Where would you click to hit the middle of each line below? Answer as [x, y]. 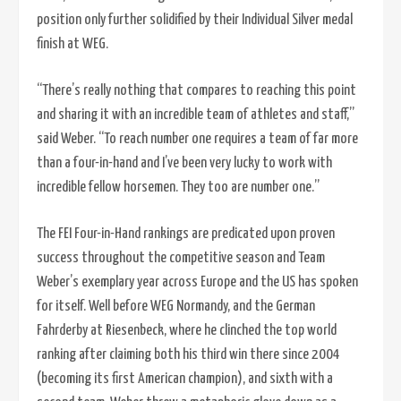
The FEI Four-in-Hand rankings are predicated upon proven [186, 234]
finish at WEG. [73, 44]
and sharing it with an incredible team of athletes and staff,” [196, 115]
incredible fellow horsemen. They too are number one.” [178, 188]
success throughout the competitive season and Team [181, 258]
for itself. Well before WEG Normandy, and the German [176, 307]
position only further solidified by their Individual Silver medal [195, 20]
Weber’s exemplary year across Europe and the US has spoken [197, 282]
